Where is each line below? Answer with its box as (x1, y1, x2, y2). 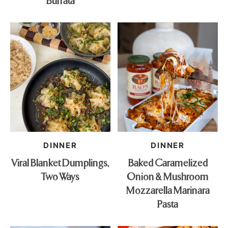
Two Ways (41, 169, 80, 183)
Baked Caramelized (127, 156, 208, 169)
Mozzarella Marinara (126, 183, 210, 196)
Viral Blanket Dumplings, (11, 156, 109, 169)
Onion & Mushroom (127, 169, 209, 183)
